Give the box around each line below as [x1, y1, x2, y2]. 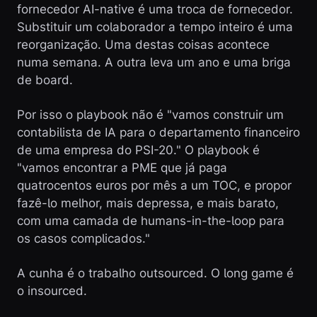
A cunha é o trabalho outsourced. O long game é [17, 266, 294, 280]
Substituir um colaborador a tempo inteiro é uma [17, 20, 293, 34]
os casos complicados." [17, 231, 150, 246]
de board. [17, 73, 73, 87]
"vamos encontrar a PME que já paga [17, 161, 227, 175]
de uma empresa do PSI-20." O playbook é [17, 143, 260, 157]
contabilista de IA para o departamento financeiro [17, 125, 300, 139]
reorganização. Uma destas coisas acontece [17, 38, 270, 52]
